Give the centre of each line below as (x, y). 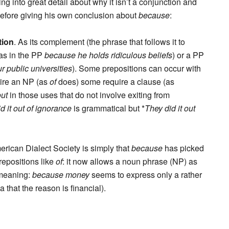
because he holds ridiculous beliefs (108, 55)
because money (61, 175)
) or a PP (188, 55)
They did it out (170, 108)
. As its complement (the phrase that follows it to (99, 42)
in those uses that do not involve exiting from (89, 95)
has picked (183, 148)
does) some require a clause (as (115, 82)
